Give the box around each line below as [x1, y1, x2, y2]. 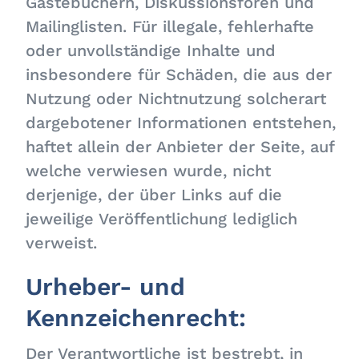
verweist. [26, 233, 98, 252]
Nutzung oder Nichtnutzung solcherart [26, 89, 327, 108]
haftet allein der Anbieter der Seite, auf [26, 137, 335, 156]
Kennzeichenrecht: [26, 304, 247, 332]
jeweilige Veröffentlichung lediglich [26, 209, 298, 228]
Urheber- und [26, 272, 186, 301]
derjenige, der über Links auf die [26, 185, 283, 204]
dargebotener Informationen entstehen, [26, 113, 337, 132]
